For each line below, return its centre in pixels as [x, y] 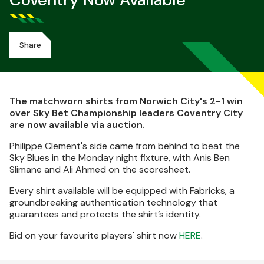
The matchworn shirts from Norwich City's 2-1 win [126, 101]
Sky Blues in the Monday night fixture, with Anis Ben [120, 158]
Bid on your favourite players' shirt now [94, 235]
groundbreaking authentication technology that [113, 202]
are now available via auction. [77, 125]
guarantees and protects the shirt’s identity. [105, 214]
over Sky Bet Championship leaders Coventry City [126, 113]
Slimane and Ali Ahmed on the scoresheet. [100, 169]
